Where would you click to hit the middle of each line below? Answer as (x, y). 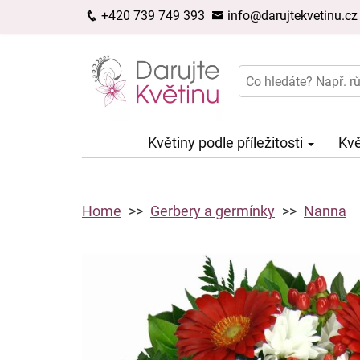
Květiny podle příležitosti (227, 143)
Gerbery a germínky (213, 211)
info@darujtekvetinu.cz (291, 16)
